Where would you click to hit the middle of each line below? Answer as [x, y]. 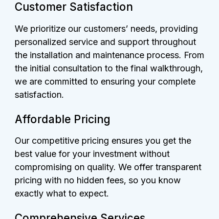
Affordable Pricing [63, 119]
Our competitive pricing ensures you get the [103, 141]
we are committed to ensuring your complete [105, 81]
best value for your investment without [92, 154]
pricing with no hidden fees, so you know [98, 180]
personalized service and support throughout [105, 42]
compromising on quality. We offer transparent [108, 167]
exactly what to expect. [62, 194]
